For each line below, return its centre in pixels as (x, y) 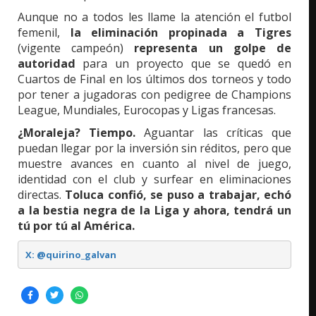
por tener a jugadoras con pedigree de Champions (154, 95)
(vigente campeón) (76, 48)
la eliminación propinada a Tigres (176, 33)
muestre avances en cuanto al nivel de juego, (154, 164)
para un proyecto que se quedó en (183, 64)
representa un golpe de (213, 48)
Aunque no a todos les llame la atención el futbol (154, 17)
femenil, (39, 33)
